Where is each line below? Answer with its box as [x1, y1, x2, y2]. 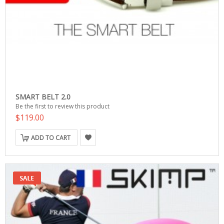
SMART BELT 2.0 [15, 92, 70, 101]
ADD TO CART [31, 133, 70, 142]
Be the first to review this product [15, 102, 109, 110]
